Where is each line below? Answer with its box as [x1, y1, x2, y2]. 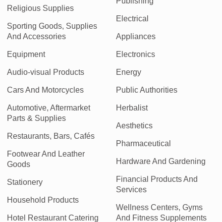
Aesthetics [115, 121, 153, 130]
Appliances [115, 32, 156, 41]
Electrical [115, 14, 149, 23]
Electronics [115, 50, 155, 58]
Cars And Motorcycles [7, 86, 84, 94]
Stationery [7, 178, 43, 186]
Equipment [7, 50, 46, 58]
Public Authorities [115, 86, 177, 94]
